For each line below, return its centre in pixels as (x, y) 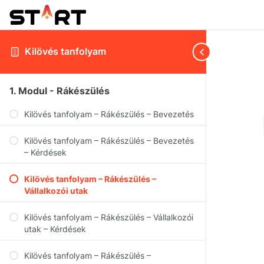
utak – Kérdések (55, 229)
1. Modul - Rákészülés (60, 91)
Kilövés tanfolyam (65, 51)
